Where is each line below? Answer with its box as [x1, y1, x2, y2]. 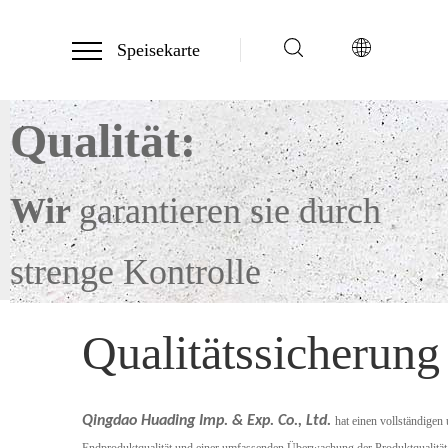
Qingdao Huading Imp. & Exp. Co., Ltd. [82, 413, 335, 429]
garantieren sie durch [79, 191, 381, 231]
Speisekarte [117, 40, 200, 60]
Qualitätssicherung [82, 326, 440, 379]
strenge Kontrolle [10, 252, 261, 292]
